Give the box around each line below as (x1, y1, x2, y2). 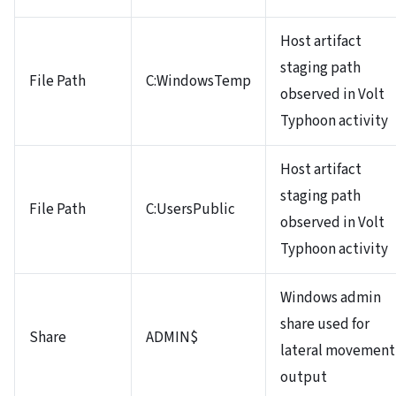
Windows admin (280, 286, 381, 308)
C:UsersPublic (146, 198, 235, 220)
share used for (280, 313, 369, 335)
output (280, 366, 327, 388)
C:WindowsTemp (146, 70, 251, 92)
